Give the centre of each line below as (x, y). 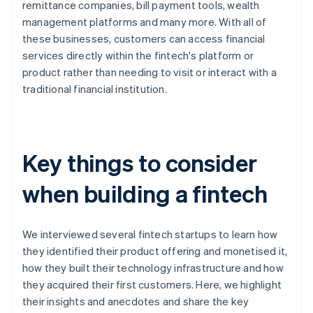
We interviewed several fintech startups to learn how (150, 234)
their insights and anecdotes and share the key (136, 301)
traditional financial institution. (95, 89)
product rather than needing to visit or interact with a (150, 72)
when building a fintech (145, 194)
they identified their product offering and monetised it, (155, 251)
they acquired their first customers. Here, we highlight (152, 285)
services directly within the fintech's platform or (138, 56)
